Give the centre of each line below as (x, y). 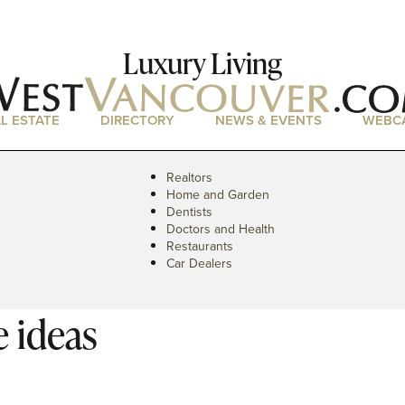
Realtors (189, 177)
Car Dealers (199, 263)
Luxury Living (202, 62)
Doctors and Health (221, 229)
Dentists (189, 212)
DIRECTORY (137, 120)
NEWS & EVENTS (268, 120)
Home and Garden (218, 194)
